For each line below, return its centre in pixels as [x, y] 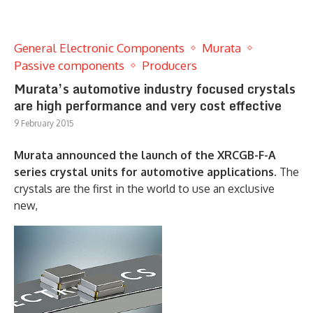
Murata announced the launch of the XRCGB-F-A [145, 155]
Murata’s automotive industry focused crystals [155, 88]
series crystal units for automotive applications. [145, 172]
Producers [169, 65]
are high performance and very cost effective [148, 105]
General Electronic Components [99, 48]
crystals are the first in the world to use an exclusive [144, 188]
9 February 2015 [44, 123]
